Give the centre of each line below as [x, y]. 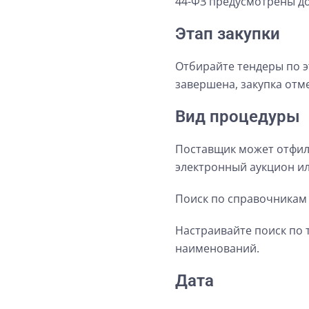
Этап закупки [228, 33]
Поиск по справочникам [241, 198]
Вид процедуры [238, 116]
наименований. [217, 248]
